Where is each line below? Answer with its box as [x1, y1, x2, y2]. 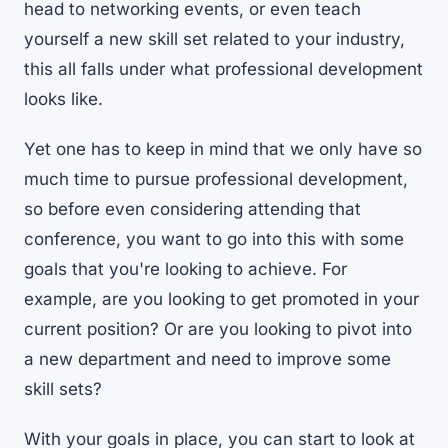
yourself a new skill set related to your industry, [24, 29, 405, 50]
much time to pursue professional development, [24, 169, 408, 190]
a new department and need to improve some [24, 349, 391, 370]
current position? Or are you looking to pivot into [24, 319, 412, 340]
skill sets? [24, 379, 102, 400]
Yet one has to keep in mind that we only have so [24, 139, 422, 160]
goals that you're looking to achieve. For [24, 259, 347, 280]
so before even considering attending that [24, 199, 361, 220]
